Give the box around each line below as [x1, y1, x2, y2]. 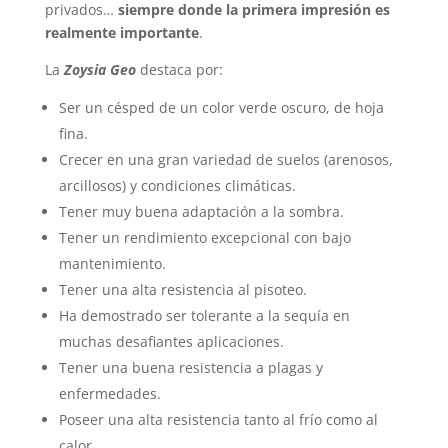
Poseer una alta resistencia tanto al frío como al [58, 410, 378, 430]
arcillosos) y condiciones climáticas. [58, 176, 296, 196]
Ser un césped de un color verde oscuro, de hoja [58, 98, 384, 118]
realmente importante [44, 23, 199, 43]
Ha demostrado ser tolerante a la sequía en [58, 306, 350, 326]
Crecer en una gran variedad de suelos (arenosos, [58, 150, 393, 170]
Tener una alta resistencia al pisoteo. [58, 280, 307, 300]
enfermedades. [58, 384, 161, 404]
